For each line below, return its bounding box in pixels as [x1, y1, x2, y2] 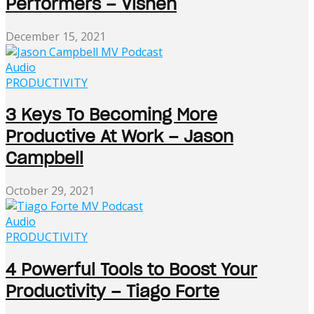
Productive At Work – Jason [6, 125, 233, 148]
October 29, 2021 [6, 183, 95, 199]
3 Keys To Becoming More [6, 104, 217, 126]
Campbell [6, 147, 83, 170]
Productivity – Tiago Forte [6, 280, 219, 303]
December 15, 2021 [6, 28, 106, 44]
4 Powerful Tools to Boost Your [6, 259, 257, 281]
